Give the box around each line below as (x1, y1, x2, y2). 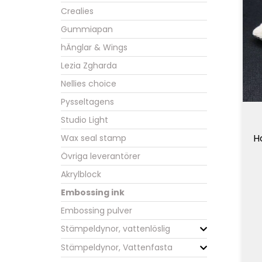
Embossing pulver (61, 205, 132, 216)
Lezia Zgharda (61, 60, 117, 71)
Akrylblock (61, 168, 101, 180)
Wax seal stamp (61, 132, 126, 144)
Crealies (61, 5, 94, 17)
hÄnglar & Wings (61, 42, 127, 53)
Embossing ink (61, 187, 125, 198)
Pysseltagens (61, 96, 114, 108)
